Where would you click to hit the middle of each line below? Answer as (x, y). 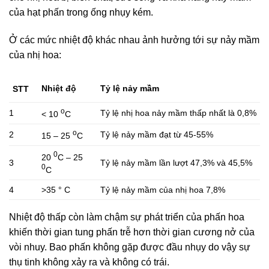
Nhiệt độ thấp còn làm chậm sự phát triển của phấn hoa (127, 217)
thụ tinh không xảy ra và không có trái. (89, 262)
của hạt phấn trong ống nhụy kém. (81, 12)
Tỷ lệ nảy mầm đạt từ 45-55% (157, 135)
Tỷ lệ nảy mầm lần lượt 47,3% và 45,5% (177, 163)
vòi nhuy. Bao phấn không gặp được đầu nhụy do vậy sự (130, 247)
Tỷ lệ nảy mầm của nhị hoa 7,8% (163, 190)
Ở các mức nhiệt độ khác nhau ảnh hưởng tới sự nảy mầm (134, 40)
